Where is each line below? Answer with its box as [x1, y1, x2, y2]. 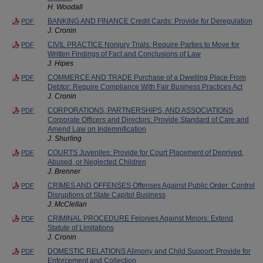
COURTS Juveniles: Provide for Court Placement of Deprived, [48, 148, 244, 157]
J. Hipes [48, 59, 73, 68]
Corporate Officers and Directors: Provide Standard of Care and [48, 115, 249, 124]
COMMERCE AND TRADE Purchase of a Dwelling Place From [48, 73, 246, 82]
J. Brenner [48, 167, 80, 176]
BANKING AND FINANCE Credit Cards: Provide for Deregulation [48, 16, 252, 25]
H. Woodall [48, 2, 83, 11]
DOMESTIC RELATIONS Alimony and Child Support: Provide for [48, 247, 251, 255]
